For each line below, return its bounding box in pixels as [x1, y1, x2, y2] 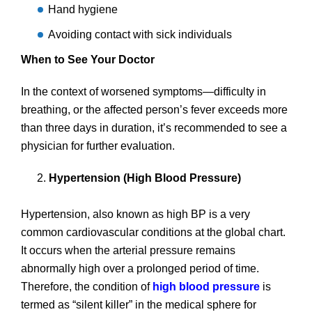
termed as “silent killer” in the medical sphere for [21, 298, 256, 311]
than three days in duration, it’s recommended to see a [21, 121, 287, 134]
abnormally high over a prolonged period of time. [21, 262, 259, 274]
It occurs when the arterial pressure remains [21, 244, 235, 256]
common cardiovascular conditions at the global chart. [21, 226, 286, 238]
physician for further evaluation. [21, 139, 175, 152]
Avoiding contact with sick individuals [48, 28, 232, 40]
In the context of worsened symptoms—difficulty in [21, 85, 266, 97]
